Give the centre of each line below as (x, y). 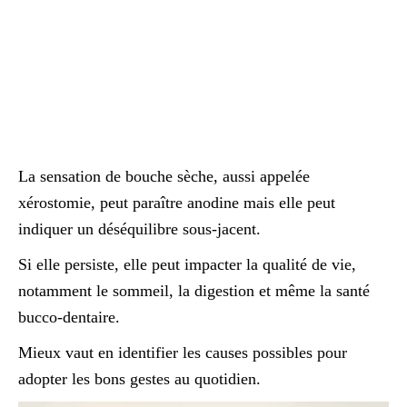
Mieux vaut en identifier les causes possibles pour (183, 352)
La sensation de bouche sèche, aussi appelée (164, 176)
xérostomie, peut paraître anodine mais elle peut (177, 203)
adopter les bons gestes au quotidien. (139, 379)
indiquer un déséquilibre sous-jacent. (139, 229)
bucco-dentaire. (69, 317)
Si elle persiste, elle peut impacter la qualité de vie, (187, 264)
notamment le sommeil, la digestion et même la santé (194, 291)
